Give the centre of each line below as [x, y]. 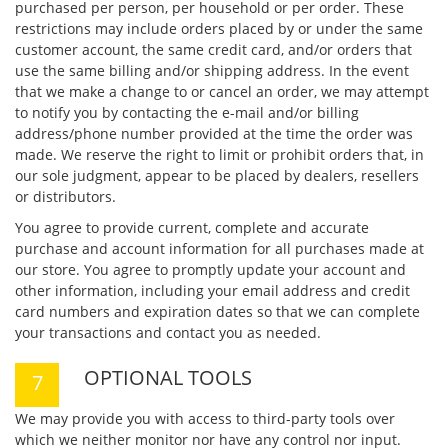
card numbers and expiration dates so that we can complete [217, 311]
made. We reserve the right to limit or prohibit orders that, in [219, 154]
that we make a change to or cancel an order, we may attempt [222, 91]
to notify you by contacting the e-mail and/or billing [187, 112]
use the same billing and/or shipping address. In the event [212, 70]
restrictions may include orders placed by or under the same [219, 28]
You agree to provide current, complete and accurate [192, 227]
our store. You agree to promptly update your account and [210, 269]
